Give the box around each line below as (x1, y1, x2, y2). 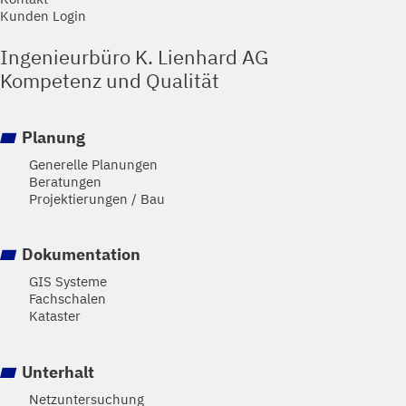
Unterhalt (22, 360, 95, 382)
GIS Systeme (29, 272, 107, 291)
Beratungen (29, 172, 101, 191)
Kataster (29, 306, 81, 325)
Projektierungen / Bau (29, 189, 165, 208)
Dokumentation (22, 243, 141, 266)
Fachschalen (29, 289, 106, 308)
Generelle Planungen (29, 155, 158, 174)
